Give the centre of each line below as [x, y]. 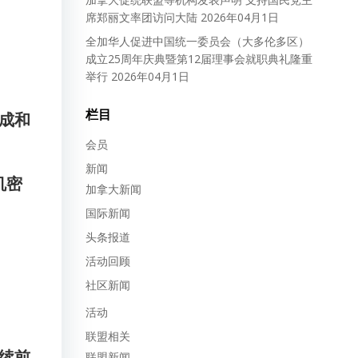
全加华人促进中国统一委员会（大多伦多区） [197, 41]
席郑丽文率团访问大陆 [141, 17]
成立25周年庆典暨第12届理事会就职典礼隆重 [199, 59]
